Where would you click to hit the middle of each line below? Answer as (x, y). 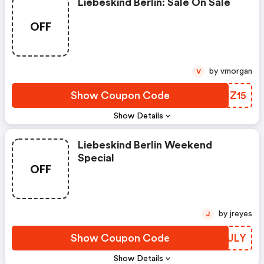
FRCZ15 (227, 95)
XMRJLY (225, 238)
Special (96, 158)
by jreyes (241, 214)
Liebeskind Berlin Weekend (145, 145)
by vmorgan (236, 71)
